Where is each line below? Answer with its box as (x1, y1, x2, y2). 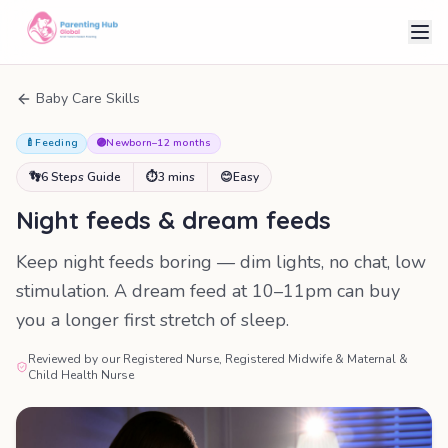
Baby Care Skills (36, 89, 140, 108)
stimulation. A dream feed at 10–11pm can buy (16, 279, 400, 303)
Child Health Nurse (27, 367, 134, 383)
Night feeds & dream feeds (16, 205, 331, 235)
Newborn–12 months (106, 136, 212, 150)
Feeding (35, 136, 78, 150)
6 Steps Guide (41, 169, 121, 185)
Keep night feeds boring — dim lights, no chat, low (16, 250, 426, 274)
